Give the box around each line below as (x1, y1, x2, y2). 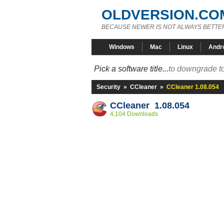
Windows (109, 43, 134, 50)
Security (96, 83, 120, 90)
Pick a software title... (94, 64, 168, 73)
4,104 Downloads (110, 110, 158, 117)
